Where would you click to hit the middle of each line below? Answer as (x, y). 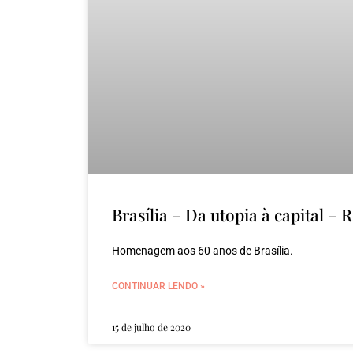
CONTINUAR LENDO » (158, 286)
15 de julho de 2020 (151, 327)
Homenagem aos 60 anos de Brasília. (203, 251)
